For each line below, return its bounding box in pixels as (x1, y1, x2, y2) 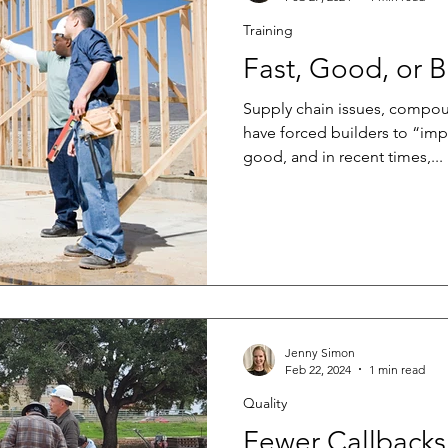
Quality (243, 393, 287, 412)
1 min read (369, 361, 425, 377)
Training (243, 21, 293, 40)
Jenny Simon (285, 344, 355, 360)
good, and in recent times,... (243, 147, 443, 167)
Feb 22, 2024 (285, 361, 351, 377)
